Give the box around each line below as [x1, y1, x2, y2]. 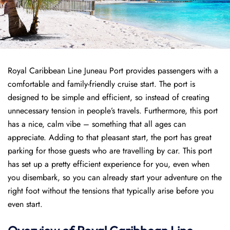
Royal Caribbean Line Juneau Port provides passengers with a [8, 65, 218, 76]
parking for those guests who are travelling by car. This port [8, 145, 212, 157]
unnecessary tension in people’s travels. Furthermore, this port [8, 105, 218, 117]
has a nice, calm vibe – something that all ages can [8, 118, 186, 130]
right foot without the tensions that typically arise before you [8, 185, 214, 197]
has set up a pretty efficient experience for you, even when [8, 158, 209, 170]
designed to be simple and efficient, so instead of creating [8, 91, 209, 103]
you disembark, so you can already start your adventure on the [8, 171, 222, 183]
